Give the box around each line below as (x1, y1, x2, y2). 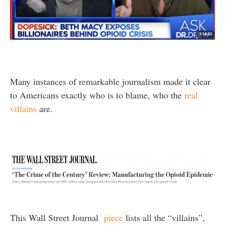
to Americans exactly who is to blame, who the (10, 89, 184, 101)
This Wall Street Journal (10, 211, 104, 223)
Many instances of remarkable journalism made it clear (10, 75, 210, 88)
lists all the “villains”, (123, 211, 205, 223)
